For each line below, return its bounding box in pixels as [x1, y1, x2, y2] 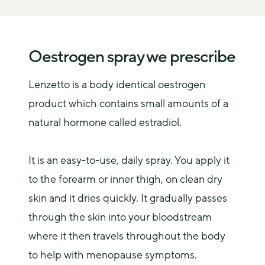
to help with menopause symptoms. [28, 248, 197, 262]
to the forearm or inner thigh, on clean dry [28, 172, 222, 186]
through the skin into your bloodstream [28, 210, 212, 224]
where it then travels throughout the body [28, 229, 225, 243]
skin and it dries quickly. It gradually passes [28, 191, 227, 205]
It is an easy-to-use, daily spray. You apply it [28, 153, 230, 167]
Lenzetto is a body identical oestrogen [28, 77, 205, 92]
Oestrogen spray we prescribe [28, 46, 235, 68]
